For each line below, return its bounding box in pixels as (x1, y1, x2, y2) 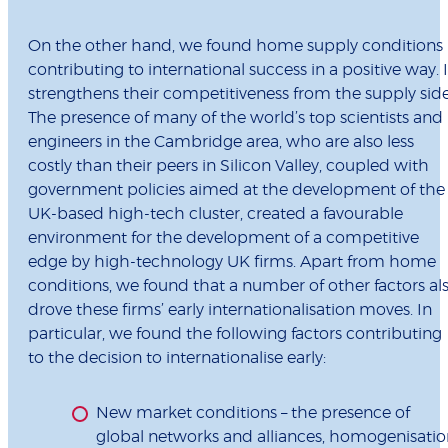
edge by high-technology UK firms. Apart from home (28, 254, 436, 271)
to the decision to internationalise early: (28, 350, 326, 367)
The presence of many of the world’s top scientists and (28, 110, 443, 127)
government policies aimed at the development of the (28, 182, 445, 199)
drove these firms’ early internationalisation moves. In (28, 302, 432, 319)
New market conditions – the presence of (96, 405, 410, 422)
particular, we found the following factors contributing (28, 326, 442, 343)
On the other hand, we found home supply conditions (28, 38, 443, 55)
